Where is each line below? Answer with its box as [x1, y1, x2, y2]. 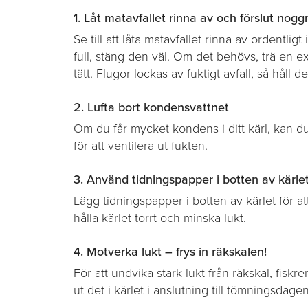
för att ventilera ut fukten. [74, 137, 208, 153]
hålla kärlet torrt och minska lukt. [74, 210, 246, 225]
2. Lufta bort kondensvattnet [74, 99, 229, 115]
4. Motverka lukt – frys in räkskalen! [74, 243, 267, 259]
